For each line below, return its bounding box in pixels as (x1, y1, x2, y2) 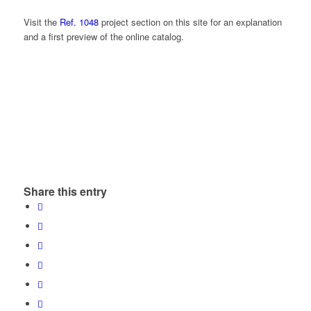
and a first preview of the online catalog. (23, 30, 184, 44)
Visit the (23, 15, 60, 29)
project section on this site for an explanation (98, 15, 282, 29)
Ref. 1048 (59, 15, 99, 29)
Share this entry (23, 183, 107, 199)
